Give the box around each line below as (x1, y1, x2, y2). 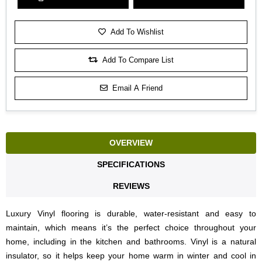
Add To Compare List (102, 56, 174, 65)
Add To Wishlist (111, 27, 164, 37)
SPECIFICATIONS (97, 159, 165, 169)
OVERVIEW (109, 137, 153, 147)
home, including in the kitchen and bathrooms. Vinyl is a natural (6, 236, 256, 246)
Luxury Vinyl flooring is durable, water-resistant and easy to (6, 208, 256, 218)
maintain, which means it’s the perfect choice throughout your (6, 222, 256, 232)
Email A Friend (112, 84, 163, 93)
